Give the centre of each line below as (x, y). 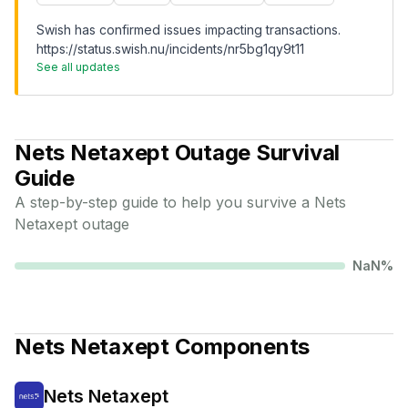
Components (240, 347)
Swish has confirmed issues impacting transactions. (189, 30)
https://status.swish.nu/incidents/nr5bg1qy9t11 (170, 49)
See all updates (78, 67)
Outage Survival (255, 153)
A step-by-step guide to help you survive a (164, 202)
